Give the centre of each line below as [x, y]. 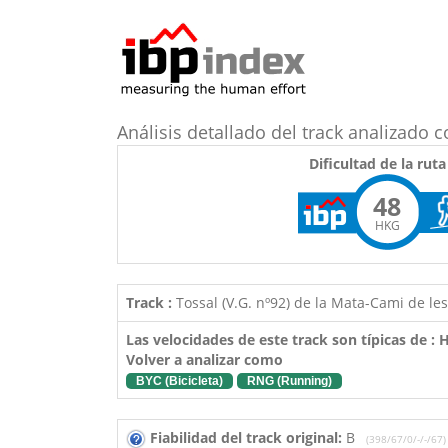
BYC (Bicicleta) [179, 381]
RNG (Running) [289, 381]
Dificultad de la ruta [377, 163]
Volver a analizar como [204, 359]
